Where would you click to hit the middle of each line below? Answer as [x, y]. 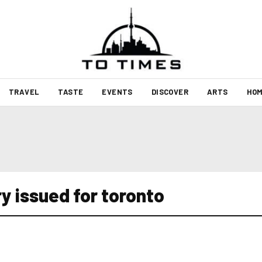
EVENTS [117, 92]
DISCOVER [170, 92]
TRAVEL [24, 92]
